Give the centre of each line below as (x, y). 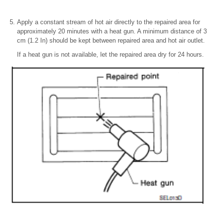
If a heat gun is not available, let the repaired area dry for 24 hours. (110, 54)
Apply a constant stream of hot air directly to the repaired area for (108, 22)
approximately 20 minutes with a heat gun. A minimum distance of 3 (112, 31)
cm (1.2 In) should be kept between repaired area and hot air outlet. (111, 40)
